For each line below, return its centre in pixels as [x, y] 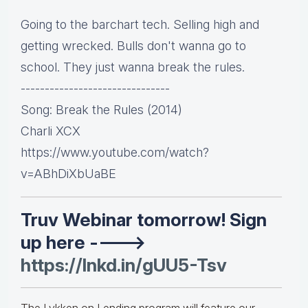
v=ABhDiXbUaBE [68, 174]
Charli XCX [51, 131]
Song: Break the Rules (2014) [101, 110]
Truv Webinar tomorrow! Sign [144, 220]
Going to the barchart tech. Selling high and [140, 25]
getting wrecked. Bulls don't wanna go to [133, 46]
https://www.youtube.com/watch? [115, 153]
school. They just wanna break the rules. [133, 67]
